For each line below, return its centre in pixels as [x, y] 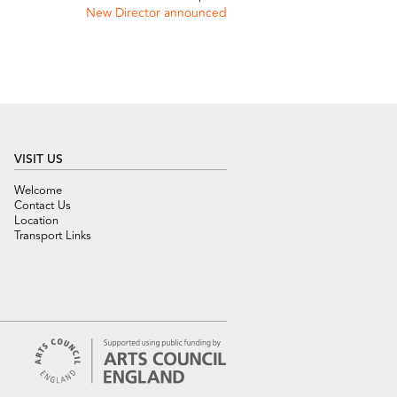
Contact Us [43, 206]
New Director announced [156, 13]
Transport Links [53, 236]
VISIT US [39, 160]
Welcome [38, 191]
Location [36, 221]
